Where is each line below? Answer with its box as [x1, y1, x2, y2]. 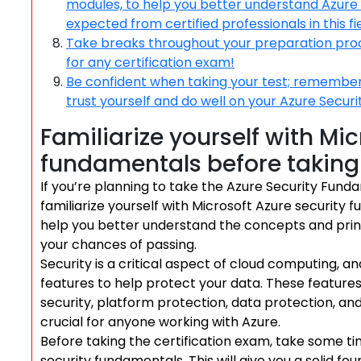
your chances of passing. [40, 235, 197, 254]
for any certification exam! [66, 53, 234, 72]
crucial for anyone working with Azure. [40, 313, 280, 331]
